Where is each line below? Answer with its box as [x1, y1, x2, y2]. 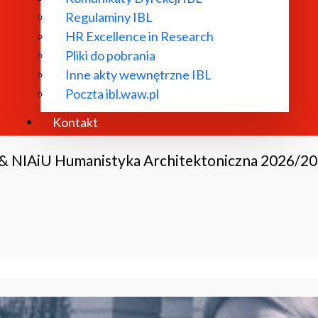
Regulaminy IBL [65, 9, 153, 25]
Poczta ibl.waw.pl [65, 85, 159, 102]
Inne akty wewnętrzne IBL [65, 66, 212, 82]
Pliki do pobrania [65, 47, 155, 63]
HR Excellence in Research [65, 28, 214, 44]
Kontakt [52, 115, 98, 131]
